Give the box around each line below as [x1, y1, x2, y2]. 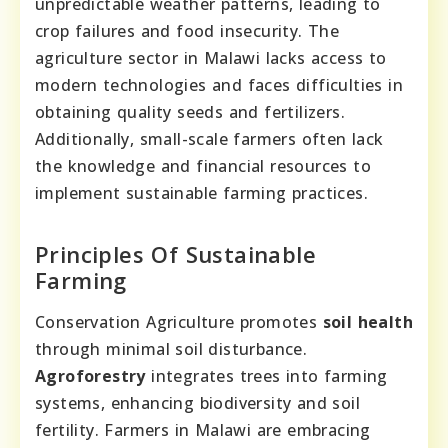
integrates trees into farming [145, 364, 388, 387]
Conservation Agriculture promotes [35, 310, 323, 333]
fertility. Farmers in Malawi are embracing [35, 418, 371, 441]
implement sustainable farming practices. [35, 181, 368, 204]
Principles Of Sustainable [35, 238, 316, 269]
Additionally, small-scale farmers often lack [35, 127, 384, 150]
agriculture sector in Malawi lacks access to [35, 46, 387, 69]
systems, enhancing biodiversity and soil [35, 391, 360, 414]
